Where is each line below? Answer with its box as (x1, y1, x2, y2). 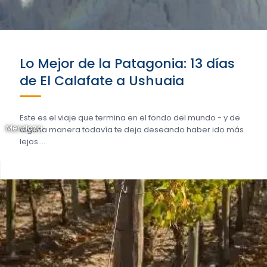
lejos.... (20, 136, 45, 147)
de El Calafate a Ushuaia (20, 72, 184, 90)
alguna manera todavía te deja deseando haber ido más (20, 124, 244, 135)
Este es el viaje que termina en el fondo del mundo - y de (20, 112, 240, 123)
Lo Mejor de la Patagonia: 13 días (20, 54, 235, 73)
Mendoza (6, 123, 42, 133)
